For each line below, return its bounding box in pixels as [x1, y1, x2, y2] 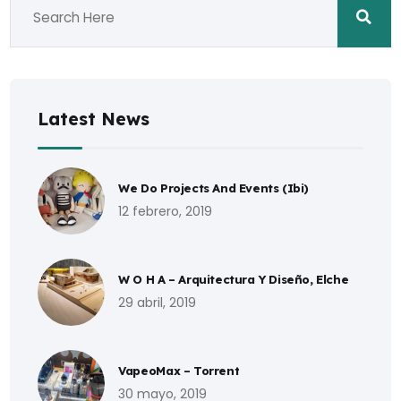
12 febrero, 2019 [118, 202, 213, 221]
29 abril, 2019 [118, 294, 197, 312]
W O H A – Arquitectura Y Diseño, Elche [118, 272, 349, 287]
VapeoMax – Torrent [118, 363, 240, 379]
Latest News [38, 107, 150, 130]
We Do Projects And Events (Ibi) [118, 181, 310, 196]
